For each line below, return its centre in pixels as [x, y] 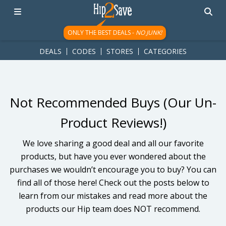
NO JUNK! [149, 33]
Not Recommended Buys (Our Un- [113, 102]
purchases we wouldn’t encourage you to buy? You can [113, 169]
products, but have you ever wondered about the [113, 156]
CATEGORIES [165, 51]
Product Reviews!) [113, 123]
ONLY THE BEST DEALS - [102, 33]
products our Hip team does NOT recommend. [113, 209]
